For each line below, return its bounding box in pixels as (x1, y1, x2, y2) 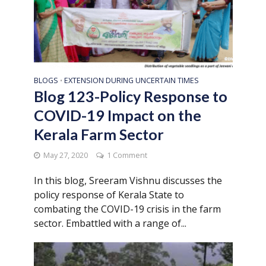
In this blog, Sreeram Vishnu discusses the (33, 173, 222, 187)
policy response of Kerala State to (33, 188, 184, 201)
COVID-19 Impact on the (33, 106, 201, 124)
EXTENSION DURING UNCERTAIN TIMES (64, 75, 199, 85)
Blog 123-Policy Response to (33, 87, 227, 105)
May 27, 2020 (43, 150, 88, 160)
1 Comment (106, 150, 147, 160)
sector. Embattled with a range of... (33, 216, 186, 230)
